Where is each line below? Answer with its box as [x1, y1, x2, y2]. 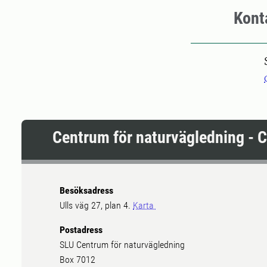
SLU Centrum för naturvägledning [60, 239, 185, 251]
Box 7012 [60, 254, 95, 266]
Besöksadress [60, 185, 113, 197]
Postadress [60, 224, 103, 236]
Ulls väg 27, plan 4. [60, 200, 133, 212]
